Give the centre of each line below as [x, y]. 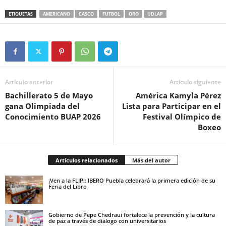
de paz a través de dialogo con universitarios [107, 220]
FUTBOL [111, 14]
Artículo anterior [29, 82]
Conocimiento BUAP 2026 [53, 116]
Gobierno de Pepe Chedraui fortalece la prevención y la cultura [132, 214]
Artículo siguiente [195, 82]
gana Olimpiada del [42, 106]
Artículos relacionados [87, 160]
